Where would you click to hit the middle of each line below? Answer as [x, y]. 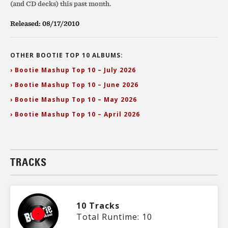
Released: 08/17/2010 [45, 23]
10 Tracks [98, 206]
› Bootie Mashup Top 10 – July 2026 [73, 70]
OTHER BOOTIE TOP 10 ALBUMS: [67, 55]
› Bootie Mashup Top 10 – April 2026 [75, 114]
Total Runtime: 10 [114, 217]
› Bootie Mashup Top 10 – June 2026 [74, 85]
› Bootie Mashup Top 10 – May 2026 [74, 99]
